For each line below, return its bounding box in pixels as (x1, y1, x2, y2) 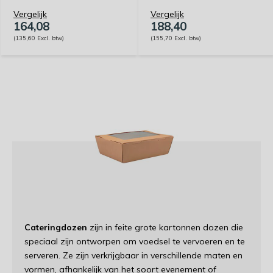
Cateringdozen (24, 222, 87, 233)
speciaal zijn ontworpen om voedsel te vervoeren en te (24, 236, 245, 247)
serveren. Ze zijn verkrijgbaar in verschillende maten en (24, 250, 243, 261)
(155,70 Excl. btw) (151, 34, 201, 41)
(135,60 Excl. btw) (13, 34, 64, 41)
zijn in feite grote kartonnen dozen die (87, 222, 243, 233)
